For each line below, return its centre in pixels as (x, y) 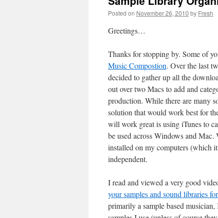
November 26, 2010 (163, 13)
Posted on (121, 13)
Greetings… (127, 30)
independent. (128, 159)
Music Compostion (137, 65)
